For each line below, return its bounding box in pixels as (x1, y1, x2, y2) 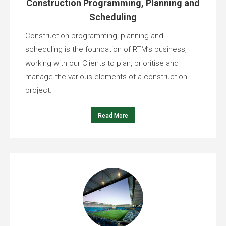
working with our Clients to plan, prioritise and (25, 59, 179, 68)
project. (25, 86, 52, 95)
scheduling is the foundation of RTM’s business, (25, 45, 187, 54)
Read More (98, 112, 128, 120)
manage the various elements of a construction (25, 72, 187, 82)
